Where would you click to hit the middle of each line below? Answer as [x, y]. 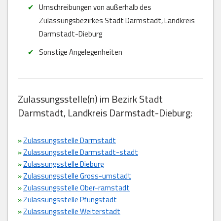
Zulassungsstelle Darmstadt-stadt [81, 152]
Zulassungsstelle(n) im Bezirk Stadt [90, 99]
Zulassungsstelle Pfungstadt [70, 199]
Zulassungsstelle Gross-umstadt [77, 176]
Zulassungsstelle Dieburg [63, 164]
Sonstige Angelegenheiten [80, 52]
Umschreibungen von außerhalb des [95, 7]
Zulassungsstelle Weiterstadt [72, 211]
